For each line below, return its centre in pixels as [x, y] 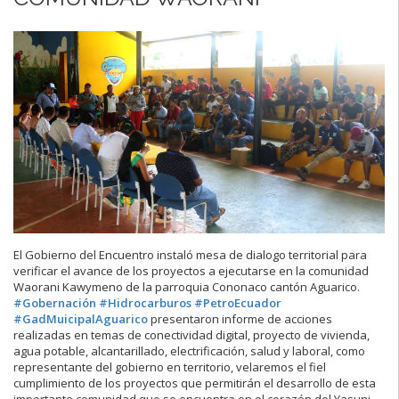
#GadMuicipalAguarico [81, 319]
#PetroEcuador [238, 303]
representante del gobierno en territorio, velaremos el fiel [170, 367]
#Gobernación [55, 303]
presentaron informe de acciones [240, 319]
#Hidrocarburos [145, 303]
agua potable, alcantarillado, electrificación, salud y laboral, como [189, 351]
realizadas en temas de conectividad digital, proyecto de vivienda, [191, 335]
